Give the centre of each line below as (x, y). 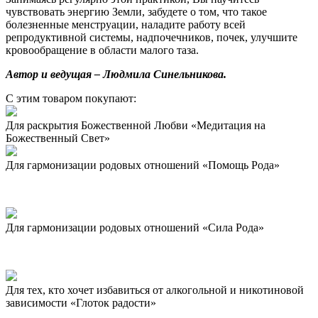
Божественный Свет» (58, 138)
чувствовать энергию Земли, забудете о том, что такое (136, 11)
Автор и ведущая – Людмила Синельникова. (116, 74)
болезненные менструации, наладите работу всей (126, 24)
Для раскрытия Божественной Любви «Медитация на (136, 125)
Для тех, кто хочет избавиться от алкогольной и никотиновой (155, 290)
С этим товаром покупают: (71, 98)
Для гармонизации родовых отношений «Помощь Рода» (143, 165)
